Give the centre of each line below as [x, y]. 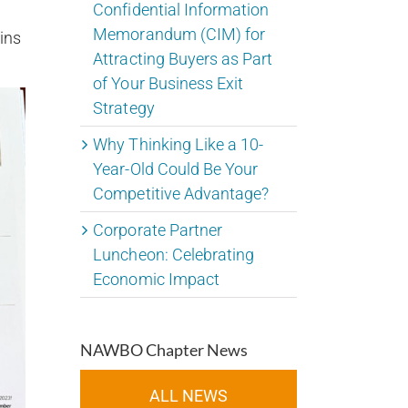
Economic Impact [156, 280]
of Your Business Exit [168, 84]
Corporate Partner [158, 230]
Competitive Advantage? [181, 194]
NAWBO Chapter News [164, 350]
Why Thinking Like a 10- [178, 145]
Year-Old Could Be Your [175, 169]
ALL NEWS [189, 396]
